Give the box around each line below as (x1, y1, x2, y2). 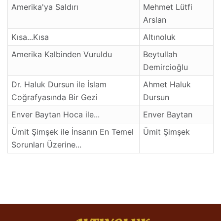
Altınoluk (143, 32, 176, 42)
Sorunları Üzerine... (11, 139, 81, 149)
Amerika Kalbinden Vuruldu (11, 49, 112, 59)
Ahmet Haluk (143, 79, 191, 89)
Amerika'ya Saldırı (11, 1, 78, 12)
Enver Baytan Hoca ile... (11, 109, 100, 119)
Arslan (143, 14, 166, 25)
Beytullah (143, 49, 177, 59)
